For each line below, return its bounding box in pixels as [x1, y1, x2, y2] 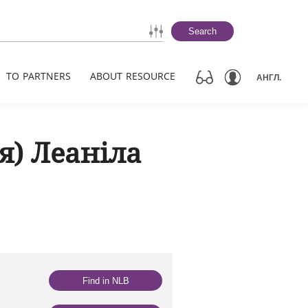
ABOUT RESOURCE [90, 69, 175, 82]
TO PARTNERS [6, 69, 71, 82]
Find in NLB [82, 275, 129, 286]
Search [188, 26, 217, 36]
